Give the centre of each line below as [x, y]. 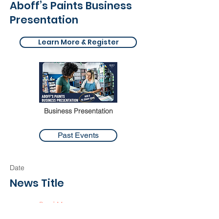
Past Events [78, 135]
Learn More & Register [78, 42]
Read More [56, 204]
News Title [37, 183]
